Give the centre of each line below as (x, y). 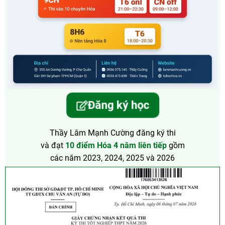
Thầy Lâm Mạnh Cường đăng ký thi (113, 133)
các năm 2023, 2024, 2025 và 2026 (113, 158)
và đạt (53, 145)
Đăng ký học (118, 105)
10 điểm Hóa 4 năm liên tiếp (116, 145)
